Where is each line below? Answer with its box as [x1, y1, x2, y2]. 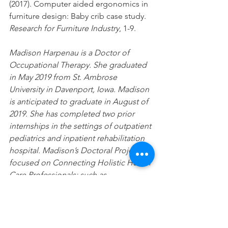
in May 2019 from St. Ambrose [9, 72, 119, 82]
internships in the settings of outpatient [9, 121, 153, 131]
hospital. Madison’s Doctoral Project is [9, 145, 149, 155]
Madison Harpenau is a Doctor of [9, 47, 131, 58]
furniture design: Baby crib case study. [9, 11, 148, 21]
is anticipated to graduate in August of [9, 96, 150, 106]
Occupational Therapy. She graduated [9, 60, 149, 70]
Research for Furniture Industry [9, 23, 119, 33]
